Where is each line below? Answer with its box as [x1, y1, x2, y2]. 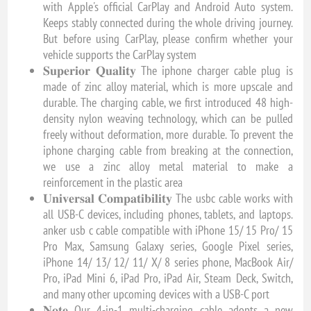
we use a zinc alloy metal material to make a [43, 158, 293, 175]
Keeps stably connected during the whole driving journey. [43, 15, 293, 31]
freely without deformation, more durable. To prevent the [43, 126, 293, 143]
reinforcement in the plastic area [43, 174, 183, 191]
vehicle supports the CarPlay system [43, 47, 197, 63]
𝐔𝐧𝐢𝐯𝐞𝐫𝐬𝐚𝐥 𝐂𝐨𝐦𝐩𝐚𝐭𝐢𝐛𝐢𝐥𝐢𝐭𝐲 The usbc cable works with [43, 190, 293, 207]
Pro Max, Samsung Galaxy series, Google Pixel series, [43, 238, 293, 255]
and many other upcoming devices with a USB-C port [43, 286, 270, 303]
